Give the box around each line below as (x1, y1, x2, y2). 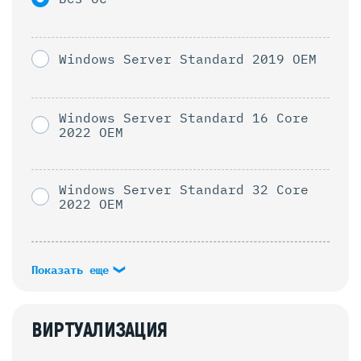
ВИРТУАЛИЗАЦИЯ (31, 317, 168, 343)
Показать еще (31, 262, 115, 277)
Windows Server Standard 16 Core (59, 109, 309, 126)
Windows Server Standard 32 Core (59, 180, 309, 197)
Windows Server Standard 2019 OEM (59, 50, 317, 67)
